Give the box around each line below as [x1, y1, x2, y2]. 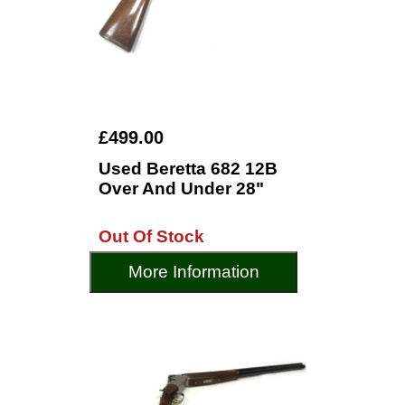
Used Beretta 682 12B [99, 159, 278, 178]
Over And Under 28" [99, 179, 264, 198]
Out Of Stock [99, 227, 204, 246]
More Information [127, 262, 259, 281]
